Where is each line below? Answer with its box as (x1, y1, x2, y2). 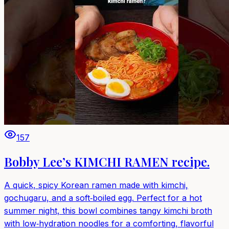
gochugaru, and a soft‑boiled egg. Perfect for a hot (4, 192, 202, 203)
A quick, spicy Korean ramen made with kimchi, (4, 179, 188, 190)
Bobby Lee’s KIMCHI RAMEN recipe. (4, 153, 210, 170)
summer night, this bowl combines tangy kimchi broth (4, 205, 212, 216)
